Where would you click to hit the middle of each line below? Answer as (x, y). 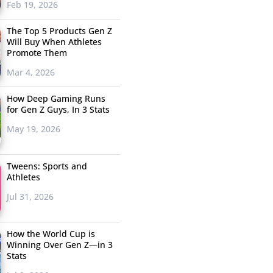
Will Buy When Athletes (54, 42)
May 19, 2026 (33, 129)
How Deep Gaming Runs (56, 99)
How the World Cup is (51, 234)
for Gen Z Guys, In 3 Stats (58, 110)
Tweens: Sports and (47, 166)
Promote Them (37, 53)
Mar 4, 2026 (30, 73)
